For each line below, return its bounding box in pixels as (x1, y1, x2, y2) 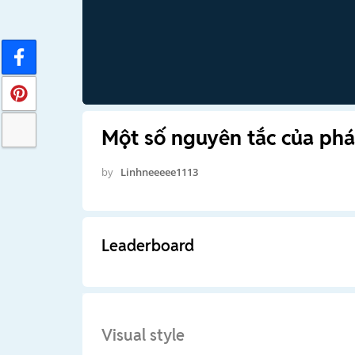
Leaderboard (101, 235, 194, 256)
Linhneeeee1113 (120, 164, 198, 179)
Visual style (101, 324, 185, 345)
